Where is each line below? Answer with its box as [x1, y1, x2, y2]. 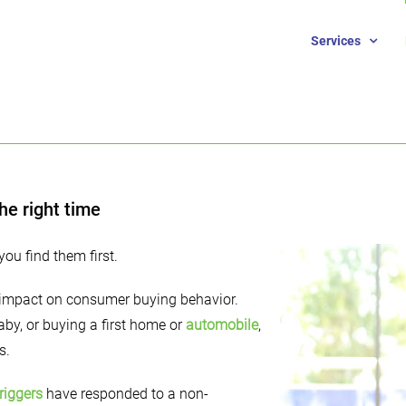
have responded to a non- [46, 385, 208, 402]
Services [311, 33, 361, 48]
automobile [186, 316, 258, 333]
